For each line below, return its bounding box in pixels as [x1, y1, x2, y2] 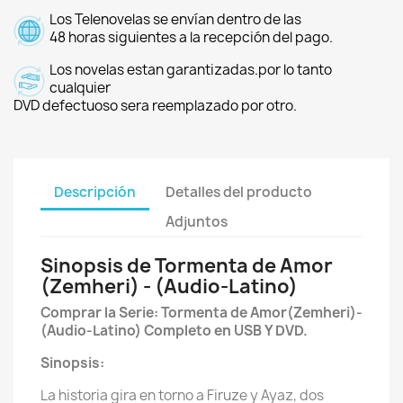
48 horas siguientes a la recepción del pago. [49, 28, 333, 47]
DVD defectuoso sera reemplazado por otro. [13, 96, 297, 115]
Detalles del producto [166, 182, 313, 201]
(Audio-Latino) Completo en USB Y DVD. [40, 321, 308, 340]
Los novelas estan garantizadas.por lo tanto [49, 60, 332, 79]
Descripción [54, 182, 136, 201]
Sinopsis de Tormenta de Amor [40, 253, 333, 279]
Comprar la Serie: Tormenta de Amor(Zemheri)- [40, 303, 363, 322]
